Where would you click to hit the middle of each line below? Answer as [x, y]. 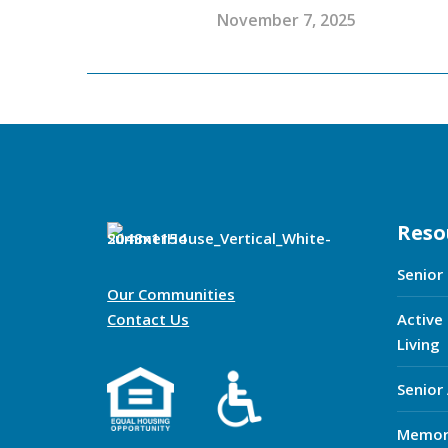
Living [419, 344]
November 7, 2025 [286, 20]
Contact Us [148, 319]
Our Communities [171, 294]
